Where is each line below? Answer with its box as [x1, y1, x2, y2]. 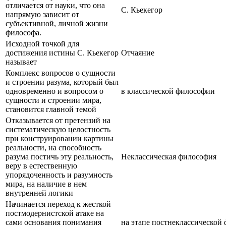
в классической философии [121, 86, 215, 95]
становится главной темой [6, 104, 96, 114]
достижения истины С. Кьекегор [6, 48, 119, 57]
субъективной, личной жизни [6, 19, 108, 28]
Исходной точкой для [6, 39, 79, 48]
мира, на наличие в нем [6, 179, 87, 188]
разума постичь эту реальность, [6, 152, 114, 161]
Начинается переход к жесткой [6, 199, 111, 208]
